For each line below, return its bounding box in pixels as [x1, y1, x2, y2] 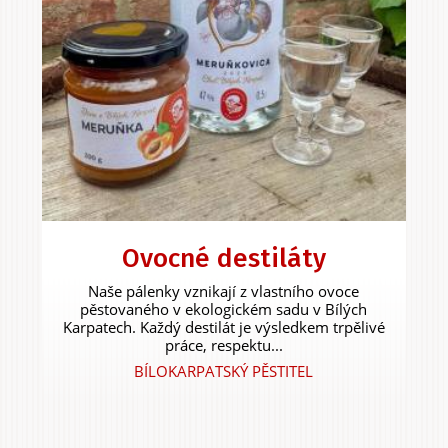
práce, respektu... [164, 335, 283, 356]
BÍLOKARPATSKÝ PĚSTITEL [134, 361, 314, 382]
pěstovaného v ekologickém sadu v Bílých [80, 299, 368, 320]
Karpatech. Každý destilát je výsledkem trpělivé [62, 317, 385, 338]
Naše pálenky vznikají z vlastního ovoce [88, 281, 360, 302]
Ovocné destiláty [121, 243, 326, 275]
